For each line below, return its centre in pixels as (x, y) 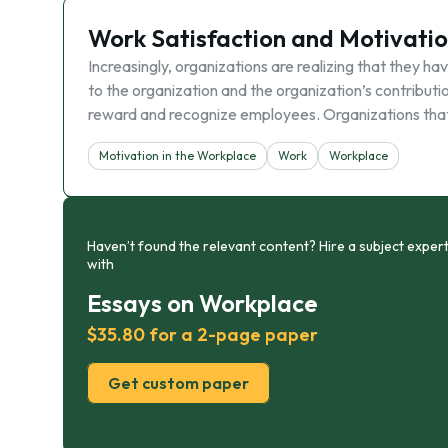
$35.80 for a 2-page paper (202, 334)
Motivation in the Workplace (177, 155)
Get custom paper (178, 383)
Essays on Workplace (202, 303)
